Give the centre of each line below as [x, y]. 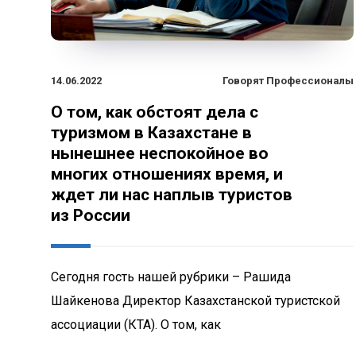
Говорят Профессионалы [288, 80]
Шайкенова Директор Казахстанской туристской [195, 300]
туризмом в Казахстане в [151, 132]
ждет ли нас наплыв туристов [172, 194]
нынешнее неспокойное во [160, 153]
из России [91, 215]
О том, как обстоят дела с [155, 112]
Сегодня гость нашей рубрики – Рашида [171, 277]
